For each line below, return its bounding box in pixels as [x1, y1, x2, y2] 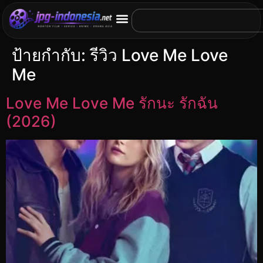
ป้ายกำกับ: [12, 45, 90, 65]
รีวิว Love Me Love [90, 45, 228, 65]
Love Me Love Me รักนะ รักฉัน [6, 94, 218, 112]
